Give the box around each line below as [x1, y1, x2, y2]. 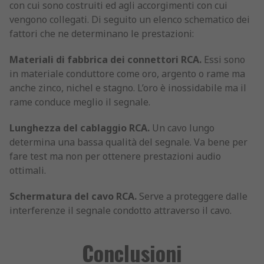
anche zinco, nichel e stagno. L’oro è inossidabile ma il [9, 81, 246, 95]
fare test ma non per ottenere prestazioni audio [9, 150, 221, 163]
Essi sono [202, 53, 245, 67]
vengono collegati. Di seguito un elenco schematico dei [9, 13, 250, 27]
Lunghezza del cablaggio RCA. [9, 121, 150, 135]
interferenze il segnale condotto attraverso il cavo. [9, 204, 232, 217]
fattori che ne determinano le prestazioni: [9, 27, 194, 41]
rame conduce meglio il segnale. [9, 95, 150, 109]
